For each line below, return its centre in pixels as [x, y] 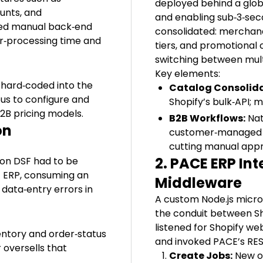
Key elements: [188, 73]
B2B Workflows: [207, 118]
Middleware [198, 183]
